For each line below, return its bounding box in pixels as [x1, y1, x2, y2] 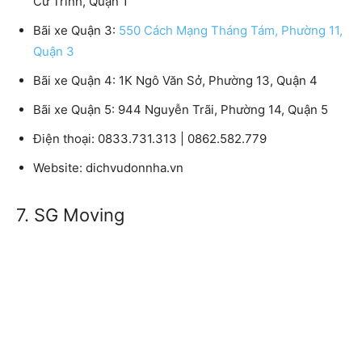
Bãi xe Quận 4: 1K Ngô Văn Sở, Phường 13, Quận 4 [33, 73, 318, 89]
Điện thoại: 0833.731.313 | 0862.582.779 [33, 131, 267, 147]
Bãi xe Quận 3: [33, 23, 119, 39]
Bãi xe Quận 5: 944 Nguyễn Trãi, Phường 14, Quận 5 [33, 102, 328, 118]
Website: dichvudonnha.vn [33, 160, 183, 176]
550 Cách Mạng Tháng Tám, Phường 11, [119, 23, 343, 39]
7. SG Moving [16, 204, 124, 226]
